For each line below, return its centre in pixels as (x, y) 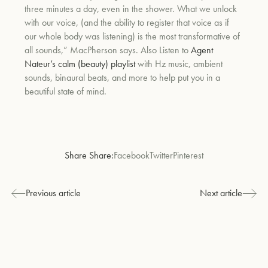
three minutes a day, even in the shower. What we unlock (131, 8)
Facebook (132, 155)
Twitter (161, 155)
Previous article (54, 193)
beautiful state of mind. (67, 91)
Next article (221, 193)
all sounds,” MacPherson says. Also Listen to (108, 50)
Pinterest (188, 155)
